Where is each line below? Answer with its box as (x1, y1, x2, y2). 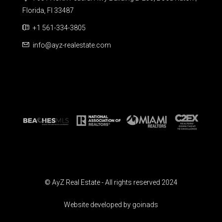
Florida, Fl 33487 (22, 6, 74, 14)
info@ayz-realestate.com (33, 41, 111, 49)
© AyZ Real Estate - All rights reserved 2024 (45, 178, 177, 187)
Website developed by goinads (64, 201, 158, 209)
